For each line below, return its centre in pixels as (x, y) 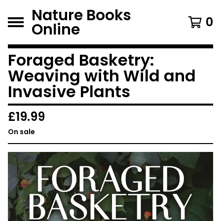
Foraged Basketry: (81, 60)
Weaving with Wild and (102, 76)
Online (56, 29)
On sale (21, 132)
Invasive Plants (69, 92)
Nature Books (81, 15)
